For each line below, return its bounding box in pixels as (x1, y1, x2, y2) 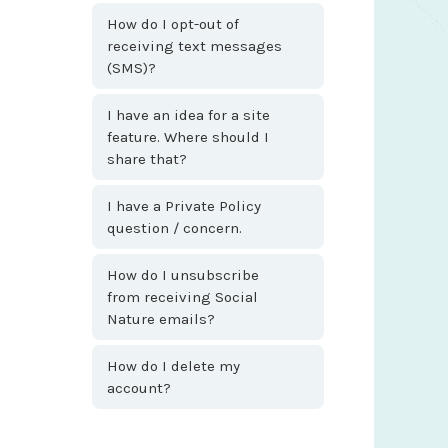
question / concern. (107, 218, 242, 237)
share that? (107, 149, 187, 168)
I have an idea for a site (107, 105, 270, 124)
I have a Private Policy (107, 196, 261, 215)
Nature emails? (107, 309, 215, 328)
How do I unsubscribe (107, 265, 259, 284)
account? (107, 378, 171, 397)
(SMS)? (107, 58, 156, 77)
